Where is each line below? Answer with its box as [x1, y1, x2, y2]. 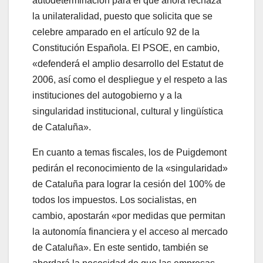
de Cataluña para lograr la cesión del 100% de [32, 179, 225, 190]
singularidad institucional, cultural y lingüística [32, 106, 223, 117]
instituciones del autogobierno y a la [32, 90, 182, 101]
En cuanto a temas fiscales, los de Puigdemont [32, 147, 227, 158]
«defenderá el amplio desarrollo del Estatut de [32, 59, 224, 69]
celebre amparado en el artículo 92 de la [32, 27, 200, 38]
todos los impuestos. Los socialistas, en [32, 195, 197, 205]
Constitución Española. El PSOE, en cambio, [32, 43, 220, 53]
